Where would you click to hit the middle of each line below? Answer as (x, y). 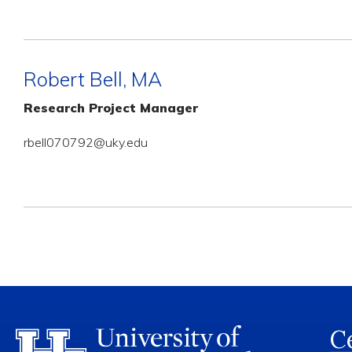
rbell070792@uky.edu (86, 142)
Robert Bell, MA (93, 79)
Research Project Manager (111, 108)
